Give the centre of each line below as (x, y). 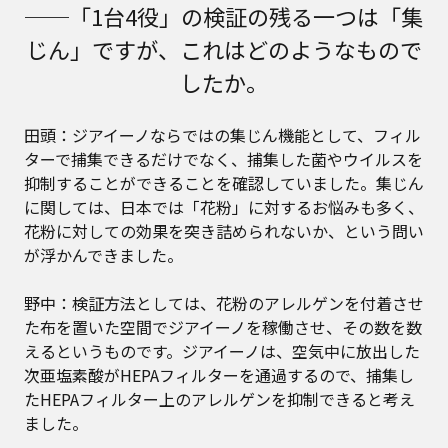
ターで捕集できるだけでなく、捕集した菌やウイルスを (223, 158)
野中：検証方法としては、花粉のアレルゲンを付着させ (224, 302)
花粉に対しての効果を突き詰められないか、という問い (224, 230)
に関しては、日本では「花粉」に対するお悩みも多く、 (224, 206)
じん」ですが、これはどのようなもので (224, 48)
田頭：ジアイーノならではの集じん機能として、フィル (222, 134)
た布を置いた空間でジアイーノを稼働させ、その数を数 (223, 326)
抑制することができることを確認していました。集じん (224, 182)
